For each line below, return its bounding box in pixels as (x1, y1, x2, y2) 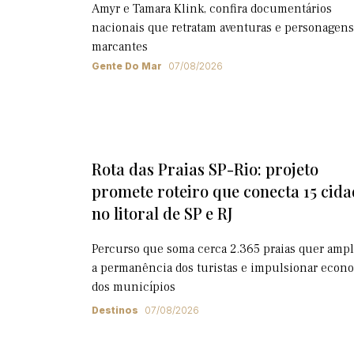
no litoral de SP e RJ (92, 202, 233, 224)
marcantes (92, 38, 148, 55)
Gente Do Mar (92, 59, 162, 72)
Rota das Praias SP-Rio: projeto (92, 158, 318, 179)
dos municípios (92, 278, 175, 295)
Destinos (92, 303, 138, 316)
